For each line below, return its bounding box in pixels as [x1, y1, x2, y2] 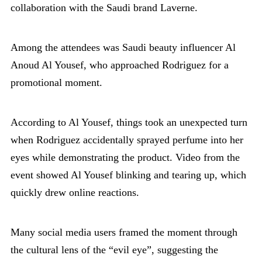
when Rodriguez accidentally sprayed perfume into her [11, 133, 243, 146]
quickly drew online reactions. [11, 186, 139, 198]
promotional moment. [11, 76, 102, 88]
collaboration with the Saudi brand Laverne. [11, 1, 198, 13]
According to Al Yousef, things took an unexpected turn [11, 116, 247, 128]
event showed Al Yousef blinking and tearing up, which [11, 168, 246, 181]
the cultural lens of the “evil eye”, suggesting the [11, 243, 218, 256]
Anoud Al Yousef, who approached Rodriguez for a [11, 58, 229, 71]
